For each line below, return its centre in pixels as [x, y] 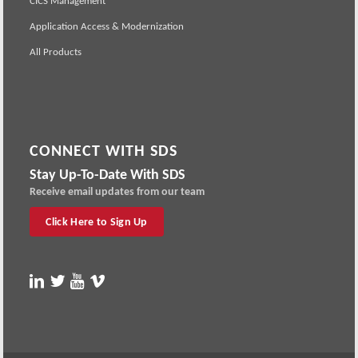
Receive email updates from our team [117, 191]
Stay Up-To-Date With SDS [108, 174]
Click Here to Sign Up [97, 221]
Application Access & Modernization [107, 26]
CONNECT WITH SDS [104, 150]
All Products [56, 51]
